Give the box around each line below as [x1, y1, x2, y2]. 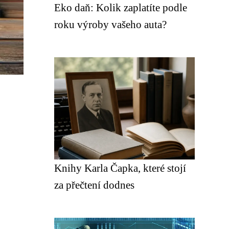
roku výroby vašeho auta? [54, 18, 167, 30]
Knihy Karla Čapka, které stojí [54, 162, 186, 174]
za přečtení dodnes [54, 179, 134, 191]
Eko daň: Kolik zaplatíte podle [54, 2, 187, 13]
